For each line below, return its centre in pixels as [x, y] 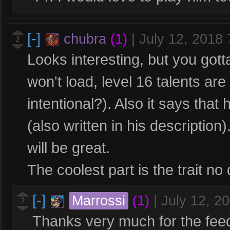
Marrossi [99, 201]
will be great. [69, 148]
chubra [85, 39]
